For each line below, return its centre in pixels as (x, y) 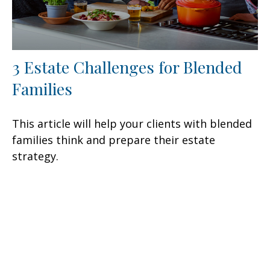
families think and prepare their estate (114, 140)
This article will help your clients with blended (132, 123)
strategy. (35, 156)
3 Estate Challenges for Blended (127, 67)
